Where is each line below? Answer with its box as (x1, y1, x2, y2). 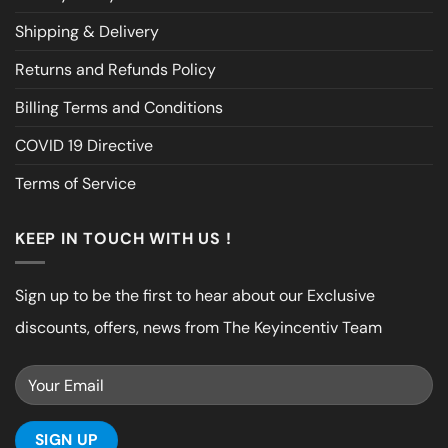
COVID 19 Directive (15, 134, 153, 156)
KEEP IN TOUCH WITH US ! (15, 227, 232, 249)
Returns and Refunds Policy (15, 58, 216, 80)
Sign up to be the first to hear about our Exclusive (15, 285, 375, 307)
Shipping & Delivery (15, 20, 159, 42)
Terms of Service (15, 172, 136, 194)
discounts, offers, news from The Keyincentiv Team (15, 317, 382, 339)
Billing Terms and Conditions (15, 96, 223, 118)
